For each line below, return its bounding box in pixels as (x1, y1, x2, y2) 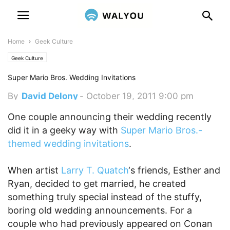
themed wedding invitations (8, 138, 129, 149)
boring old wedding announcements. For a (8, 205, 192, 216)
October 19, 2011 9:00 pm (86, 91, 194, 101)
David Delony (22, 91, 78, 101)
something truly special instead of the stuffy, (8, 191, 202, 202)
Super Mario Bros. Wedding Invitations (8, 73, 136, 82)
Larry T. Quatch (61, 165, 128, 176)
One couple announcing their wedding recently (8, 111, 212, 122)
